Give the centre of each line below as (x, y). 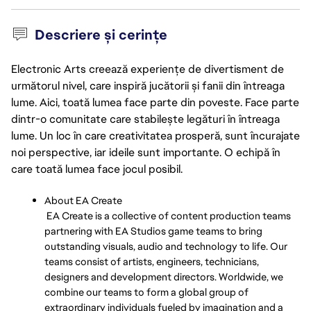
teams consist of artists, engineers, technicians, (152, 261)
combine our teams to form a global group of (146, 292)
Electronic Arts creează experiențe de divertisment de (148, 69)
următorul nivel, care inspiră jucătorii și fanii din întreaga (148, 86)
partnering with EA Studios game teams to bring (153, 231)
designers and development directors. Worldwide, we (164, 277)
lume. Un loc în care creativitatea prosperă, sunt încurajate (155, 136)
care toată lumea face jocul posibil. (97, 169)
